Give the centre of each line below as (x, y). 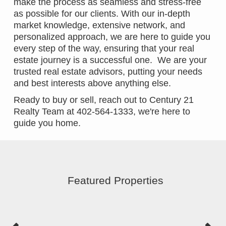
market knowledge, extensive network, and (99, 25)
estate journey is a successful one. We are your (110, 60)
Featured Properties (116, 180)
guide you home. (47, 123)
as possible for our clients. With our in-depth (102, 14)
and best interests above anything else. (92, 83)
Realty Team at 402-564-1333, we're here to (102, 112)
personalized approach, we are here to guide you (112, 37)
